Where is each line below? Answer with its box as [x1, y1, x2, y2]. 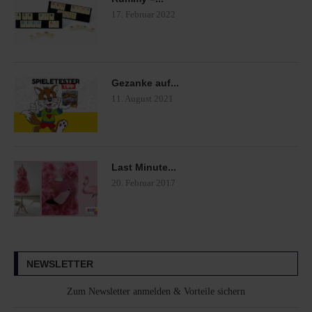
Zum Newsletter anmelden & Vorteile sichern [67, 286, 245, 297]
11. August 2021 [111, 93, 173, 104]
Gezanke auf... [111, 77, 179, 88]
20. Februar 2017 [111, 177, 175, 188]
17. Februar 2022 [111, 8, 175, 19]
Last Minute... [111, 161, 176, 173]
